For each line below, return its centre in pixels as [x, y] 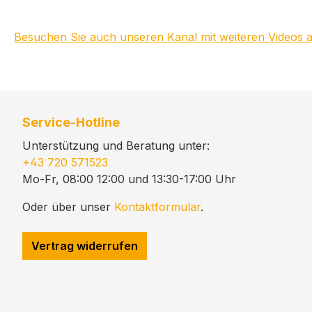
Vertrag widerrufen [85, 246]
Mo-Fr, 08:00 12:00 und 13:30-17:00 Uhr [129, 179]
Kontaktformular [157, 207]
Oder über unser [68, 207]
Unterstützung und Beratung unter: [116, 146]
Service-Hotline [71, 122]
